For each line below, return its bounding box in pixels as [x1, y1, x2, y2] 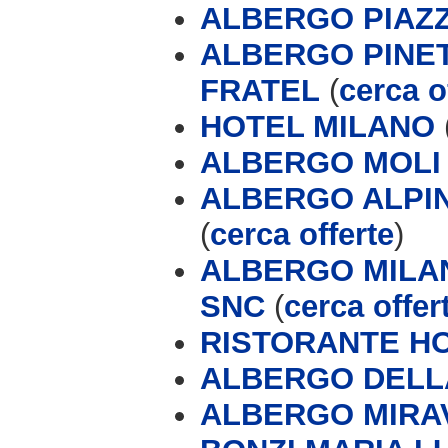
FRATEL [200, 72, 320, 108]
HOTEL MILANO [200, 108, 435, 144]
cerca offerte [210, 216, 394, 252]
